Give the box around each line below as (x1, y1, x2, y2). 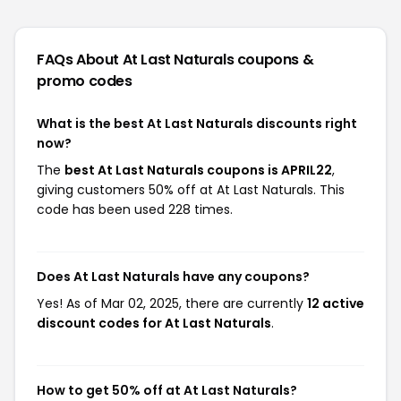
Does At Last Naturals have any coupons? (37, 268, 310, 286)
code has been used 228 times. (37, 200, 233, 218)
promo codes (37, 71, 132, 91)
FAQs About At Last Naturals (37, 49, 237, 70)
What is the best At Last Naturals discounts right (37, 115, 357, 132)
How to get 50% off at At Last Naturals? (37, 381, 297, 399)
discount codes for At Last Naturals (37, 314, 271, 332)
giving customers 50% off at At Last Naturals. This (37, 181, 345, 199)
